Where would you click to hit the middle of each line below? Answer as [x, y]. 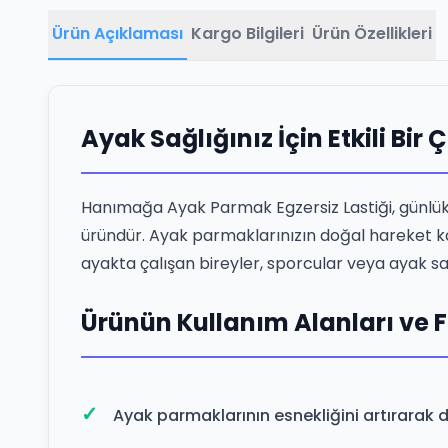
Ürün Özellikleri [372, 33]
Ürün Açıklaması [117, 33]
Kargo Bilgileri [247, 33]
